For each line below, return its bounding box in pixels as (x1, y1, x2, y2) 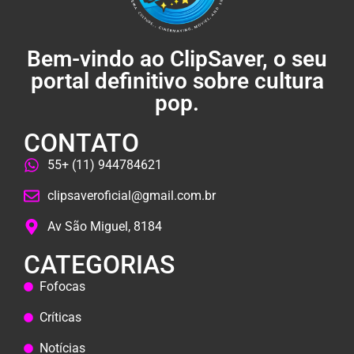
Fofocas (40, 279, 85, 295)
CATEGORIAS (24, 250, 175, 281)
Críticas (40, 310, 81, 326)
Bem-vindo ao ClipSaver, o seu (27, 46, 327, 73)
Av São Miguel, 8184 (47, 219, 162, 235)
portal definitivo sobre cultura (30, 68, 324, 95)
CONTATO (24, 128, 139, 159)
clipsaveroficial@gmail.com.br (47, 188, 216, 204)
